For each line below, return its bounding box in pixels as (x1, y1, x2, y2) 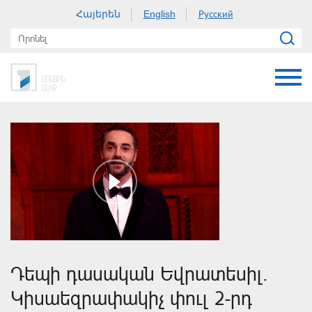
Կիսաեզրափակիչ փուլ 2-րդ (10, 286, 252, 309)
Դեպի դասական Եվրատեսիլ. (10, 261, 267, 285)
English (143, 8, 175, 19)
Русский (198, 8, 233, 20)
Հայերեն (75, 8, 120, 20)
